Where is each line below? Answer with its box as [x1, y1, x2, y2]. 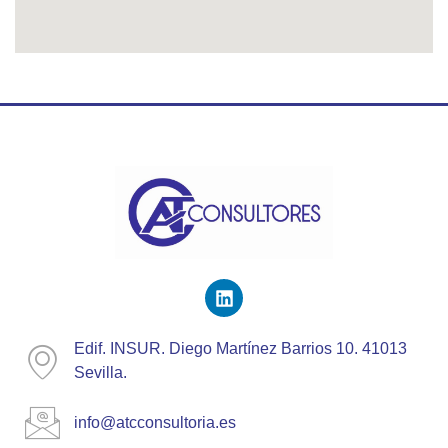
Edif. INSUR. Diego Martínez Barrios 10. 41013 [73, 340, 407, 358]
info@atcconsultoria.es [73, 413, 236, 431]
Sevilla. [73, 364, 127, 382]
